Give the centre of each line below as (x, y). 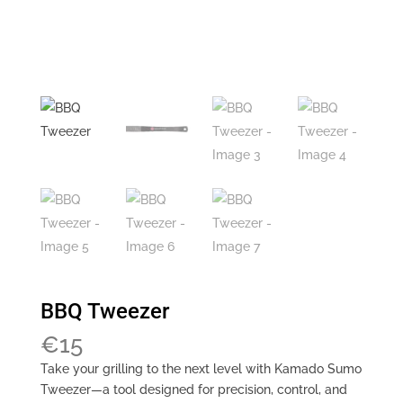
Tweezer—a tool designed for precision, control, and (193, 390)
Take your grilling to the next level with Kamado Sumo (201, 369)
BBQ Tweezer (104, 312)
